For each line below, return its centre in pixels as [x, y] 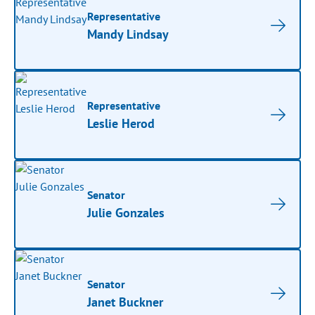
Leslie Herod [121, 123]
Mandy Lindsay [128, 34]
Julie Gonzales [126, 213]
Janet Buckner [126, 302]
